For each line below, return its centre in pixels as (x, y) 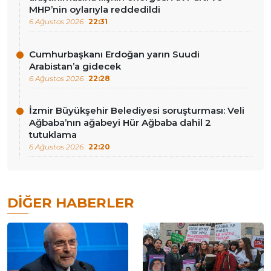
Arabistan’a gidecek (75, 66)
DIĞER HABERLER (71, 203)
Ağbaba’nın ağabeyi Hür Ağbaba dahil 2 (120, 122)
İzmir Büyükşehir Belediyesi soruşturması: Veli (137, 110)
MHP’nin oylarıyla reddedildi (95, 10)
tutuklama (53, 134)
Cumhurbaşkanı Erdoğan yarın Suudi (114, 54)
